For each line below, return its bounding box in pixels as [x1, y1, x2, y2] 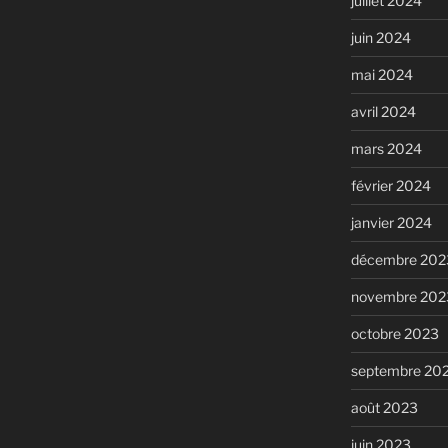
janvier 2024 [350, 214, 432, 232]
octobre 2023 [350, 325, 439, 343]
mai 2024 [350, 66, 413, 84]
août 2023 [350, 399, 418, 417]
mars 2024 [350, 140, 422, 158]
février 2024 [350, 177, 431, 195]
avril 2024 [350, 103, 416, 121]
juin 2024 [350, 29, 411, 47]
